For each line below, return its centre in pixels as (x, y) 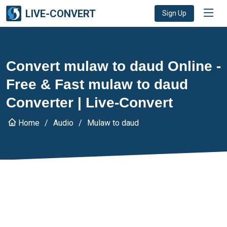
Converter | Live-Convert (89, 103)
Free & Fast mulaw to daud (97, 84)
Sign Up (174, 13)
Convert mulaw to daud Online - (113, 66)
